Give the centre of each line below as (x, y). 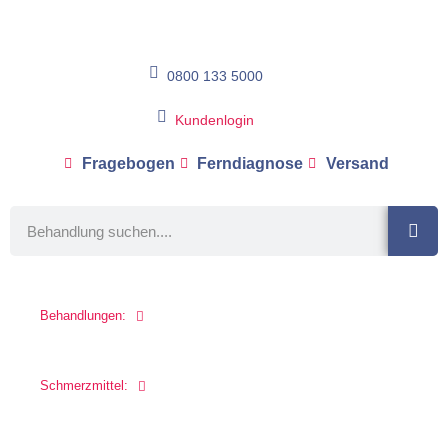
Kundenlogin (214, 120)
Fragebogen (128, 163)
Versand (357, 163)
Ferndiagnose (250, 163)
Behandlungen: (83, 315)
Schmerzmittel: (84, 385)
